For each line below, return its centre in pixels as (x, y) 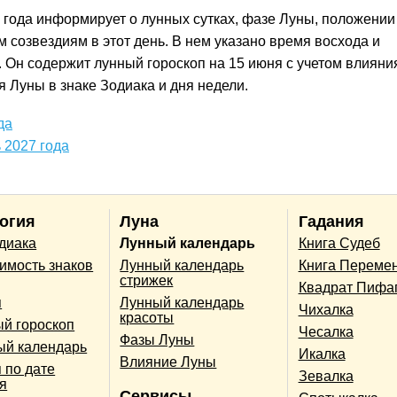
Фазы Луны (157, 340)
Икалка (322, 354)
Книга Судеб (339, 244)
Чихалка (326, 310)
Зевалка (326, 377)
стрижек (147, 281)
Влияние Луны (168, 362)
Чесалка (326, 332)
